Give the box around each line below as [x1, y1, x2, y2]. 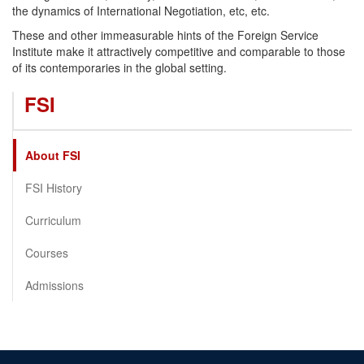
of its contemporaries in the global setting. [12, 59, 227, 76]
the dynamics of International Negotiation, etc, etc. [12, 2, 270, 19]
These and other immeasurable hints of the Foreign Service [12, 27, 318, 44]
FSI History [25, 180, 82, 197]
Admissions [25, 277, 84, 294]
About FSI [25, 147, 80, 164]
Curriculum [25, 212, 81, 229]
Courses [25, 245, 68, 262]
